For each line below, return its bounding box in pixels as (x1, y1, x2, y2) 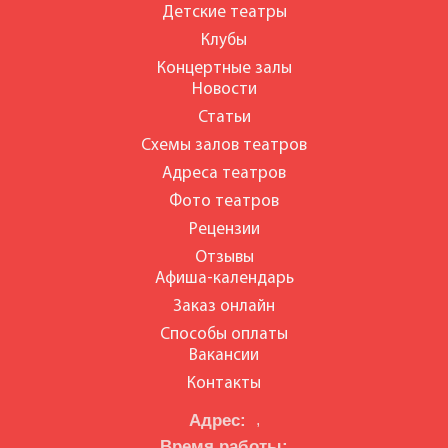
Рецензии (188, 221, 260, 238)
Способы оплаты (160, 326, 288, 343)
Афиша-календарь (154, 270, 294, 287)
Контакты (187, 375, 261, 392)
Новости (191, 81, 257, 98)
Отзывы (194, 249, 254, 266)
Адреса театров (162, 165, 286, 182)
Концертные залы (156, 60, 292, 77)
